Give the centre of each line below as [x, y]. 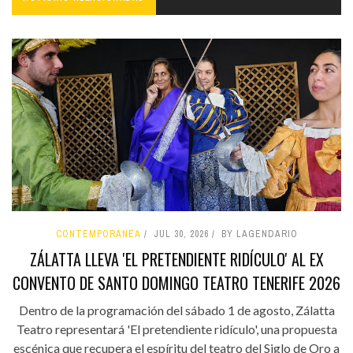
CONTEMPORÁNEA [98, 234]
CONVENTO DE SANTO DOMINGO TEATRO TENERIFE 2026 [176, 283]
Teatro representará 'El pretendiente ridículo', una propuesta [176, 329]
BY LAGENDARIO [259, 234]
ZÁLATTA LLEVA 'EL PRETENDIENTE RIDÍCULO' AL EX [176, 260]
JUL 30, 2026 [181, 234]
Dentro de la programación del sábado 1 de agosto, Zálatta [176, 310]
